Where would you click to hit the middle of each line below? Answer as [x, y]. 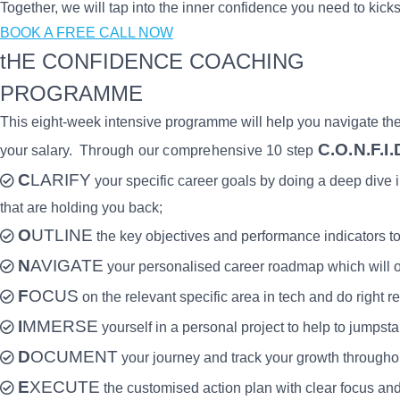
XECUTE [65, 387]
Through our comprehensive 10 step [199, 150]
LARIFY [61, 180]
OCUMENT [74, 357]
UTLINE [62, 235]
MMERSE [60, 326]
